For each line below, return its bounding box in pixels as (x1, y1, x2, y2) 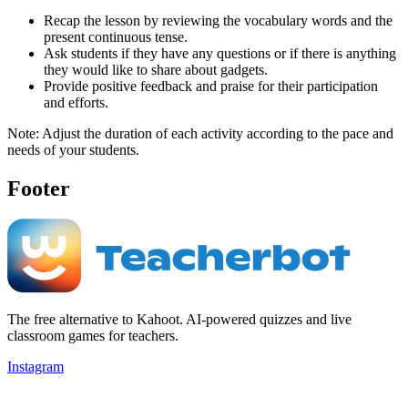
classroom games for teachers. (7, 328, 178, 344)
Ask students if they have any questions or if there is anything (44, 45, 396, 61)
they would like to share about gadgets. (44, 61, 268, 77)
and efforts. (44, 94, 108, 110)
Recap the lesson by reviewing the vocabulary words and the (44, 12, 393, 28)
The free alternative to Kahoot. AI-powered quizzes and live (7, 311, 352, 328)
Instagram (7, 359, 64, 375)
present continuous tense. (44, 28, 188, 45)
